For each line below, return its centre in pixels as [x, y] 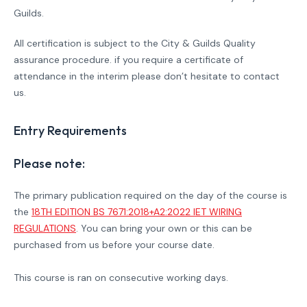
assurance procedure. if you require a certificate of [128, 60]
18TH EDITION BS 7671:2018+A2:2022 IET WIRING [137, 212]
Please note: [49, 163]
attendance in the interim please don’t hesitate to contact [147, 76]
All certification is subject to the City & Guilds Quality [135, 43]
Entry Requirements [70, 131]
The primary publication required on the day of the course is [150, 195]
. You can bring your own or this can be [164, 228]
